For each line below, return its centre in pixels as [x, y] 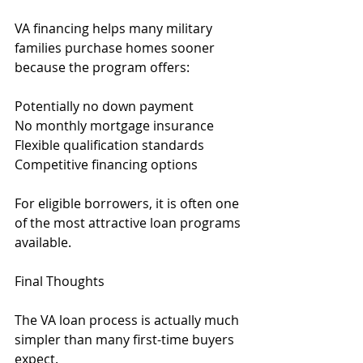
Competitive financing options [106, 164]
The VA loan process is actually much [128, 320]
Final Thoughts [60, 281]
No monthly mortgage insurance [114, 126]
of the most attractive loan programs [129, 223]
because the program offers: [102, 67]
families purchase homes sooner [116, 48]
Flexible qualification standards [109, 145]
